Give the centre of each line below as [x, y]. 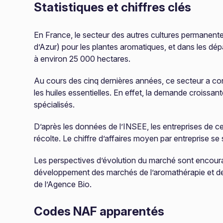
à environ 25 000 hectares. [82, 59]
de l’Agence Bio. [63, 184]
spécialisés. [54, 105]
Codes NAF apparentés [99, 211]
